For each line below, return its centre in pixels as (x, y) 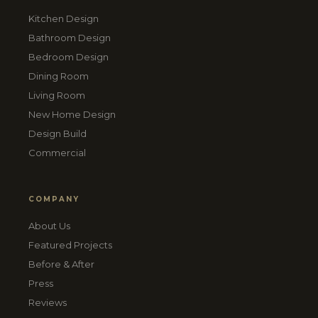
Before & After (61, 264)
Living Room (57, 95)
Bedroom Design (68, 57)
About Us (49, 226)
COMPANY (54, 199)
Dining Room (59, 76)
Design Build (57, 133)
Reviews (48, 302)
